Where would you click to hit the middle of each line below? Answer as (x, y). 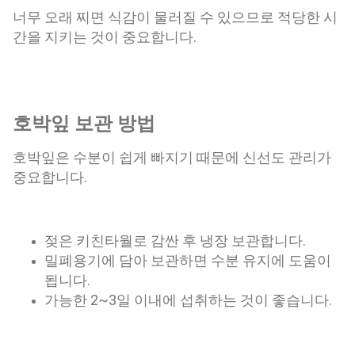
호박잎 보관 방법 (84, 124)
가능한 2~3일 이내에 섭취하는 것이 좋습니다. (188, 300)
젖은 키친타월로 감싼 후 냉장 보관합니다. (175, 240)
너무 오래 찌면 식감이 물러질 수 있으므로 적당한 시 (175, 17)
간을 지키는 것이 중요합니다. (105, 37)
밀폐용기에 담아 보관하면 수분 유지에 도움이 (188, 260)
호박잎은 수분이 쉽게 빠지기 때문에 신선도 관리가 (172, 157)
